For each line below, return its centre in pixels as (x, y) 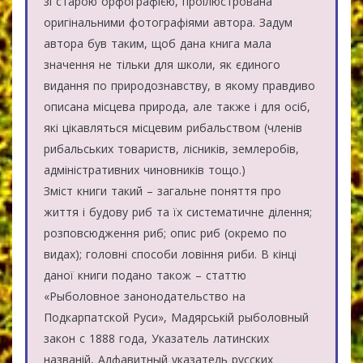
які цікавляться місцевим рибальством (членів (173, 127)
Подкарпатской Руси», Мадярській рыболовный (176, 317)
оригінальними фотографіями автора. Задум (168, 22)
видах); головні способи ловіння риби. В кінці (170, 254)
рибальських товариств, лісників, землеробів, (171, 148)
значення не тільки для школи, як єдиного (162, 64)
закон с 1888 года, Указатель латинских (156, 338)
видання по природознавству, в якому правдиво (179, 85)
